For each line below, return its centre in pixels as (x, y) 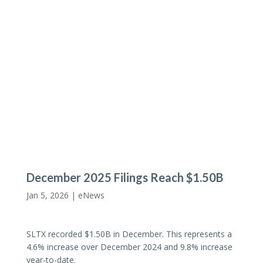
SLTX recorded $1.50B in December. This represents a (129, 234)
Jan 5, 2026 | (52, 195)
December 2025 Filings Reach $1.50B (124, 177)
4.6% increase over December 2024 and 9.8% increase (129, 247)
